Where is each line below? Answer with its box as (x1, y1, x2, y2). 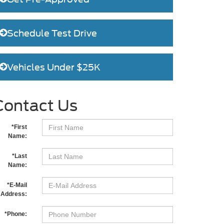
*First (11, 123, 27, 130)
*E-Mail (6, 181, 27, 188)
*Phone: (4, 210, 27, 217)
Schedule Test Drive (7, 28, 97, 38)
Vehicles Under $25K (7, 62, 100, 72)
